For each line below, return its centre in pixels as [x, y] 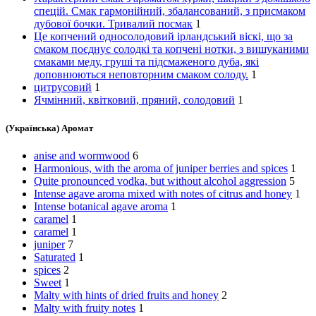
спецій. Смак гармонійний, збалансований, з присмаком [170, 11]
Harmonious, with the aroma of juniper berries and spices [161, 168]
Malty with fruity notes [85, 308]
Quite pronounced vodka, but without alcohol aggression [160, 181]
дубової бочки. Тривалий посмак [113, 24]
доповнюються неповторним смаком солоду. [141, 75]
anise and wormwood [82, 155]
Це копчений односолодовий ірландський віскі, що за [163, 37]
